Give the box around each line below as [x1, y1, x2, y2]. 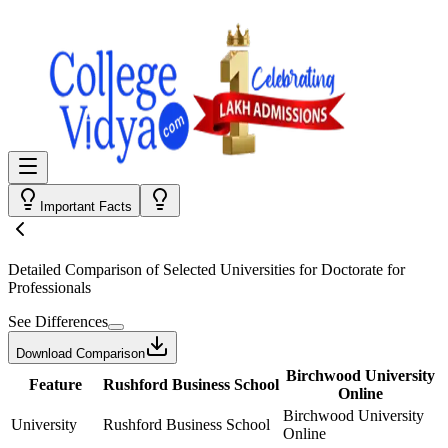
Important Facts [40, 199, 132, 214]
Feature [28, 376, 82, 393]
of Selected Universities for [142, 261, 321, 278]
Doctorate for [321, 261, 405, 278]
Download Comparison [16, 346, 145, 361]
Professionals [8, 279, 91, 296]
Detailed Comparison [8, 261, 142, 278]
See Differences [8, 313, 108, 330]
